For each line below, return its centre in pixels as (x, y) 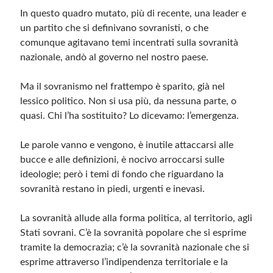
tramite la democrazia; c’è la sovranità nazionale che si (135, 247)
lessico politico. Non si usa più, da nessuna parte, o (129, 101)
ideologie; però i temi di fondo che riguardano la (122, 174)
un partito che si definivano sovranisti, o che (115, 28)
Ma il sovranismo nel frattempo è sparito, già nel (123, 87)
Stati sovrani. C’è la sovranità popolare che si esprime (133, 233)
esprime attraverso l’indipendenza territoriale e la (124, 262)
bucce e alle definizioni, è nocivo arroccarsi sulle (122, 160)
